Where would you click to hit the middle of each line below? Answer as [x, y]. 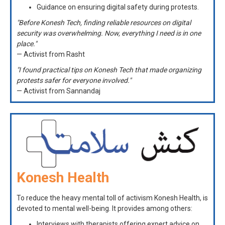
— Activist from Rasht [51, 54]
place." [27, 43]
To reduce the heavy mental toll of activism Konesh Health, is [112, 198]
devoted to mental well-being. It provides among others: [104, 209]
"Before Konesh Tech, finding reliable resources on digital [104, 22]
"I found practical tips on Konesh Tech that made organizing [109, 70]
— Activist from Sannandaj [59, 91]
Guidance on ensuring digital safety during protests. [118, 7]
